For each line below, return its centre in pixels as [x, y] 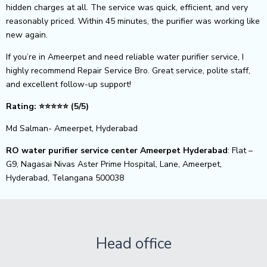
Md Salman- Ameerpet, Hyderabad [72, 128]
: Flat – [240, 150]
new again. [27, 35]
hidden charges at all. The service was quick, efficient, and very [127, 7]
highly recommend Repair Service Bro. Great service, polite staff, [128, 70]
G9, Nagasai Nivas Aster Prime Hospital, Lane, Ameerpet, [114, 164]
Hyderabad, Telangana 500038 [65, 178]
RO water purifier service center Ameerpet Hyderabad [117, 150]
